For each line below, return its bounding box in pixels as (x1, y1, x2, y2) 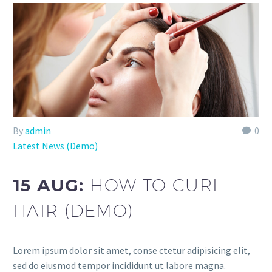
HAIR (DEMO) (13, 200, 134, 221)
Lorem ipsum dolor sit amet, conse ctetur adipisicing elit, (13, 243, 250, 256)
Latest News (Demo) (13, 139, 98, 152)
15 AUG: (13, 175, 90, 196)
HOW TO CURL (90, 175, 222, 195)
